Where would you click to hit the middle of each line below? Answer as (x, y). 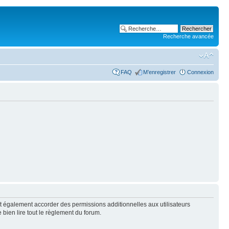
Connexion (200, 72)
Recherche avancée (188, 36)
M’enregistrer (159, 72)
